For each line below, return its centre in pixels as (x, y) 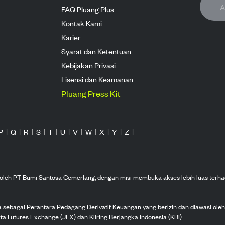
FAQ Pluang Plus (87, 9)
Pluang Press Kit (91, 93)
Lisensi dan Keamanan (97, 79)
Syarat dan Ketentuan (96, 51)
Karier (71, 37)
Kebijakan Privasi (88, 65)
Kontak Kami (81, 23)
